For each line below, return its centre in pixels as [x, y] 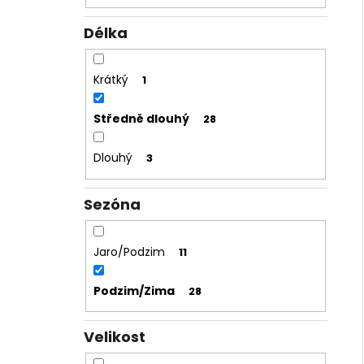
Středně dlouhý [141, 119]
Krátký [110, 80]
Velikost [115, 337]
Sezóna [112, 204]
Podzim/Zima [134, 290]
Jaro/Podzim [129, 251]
